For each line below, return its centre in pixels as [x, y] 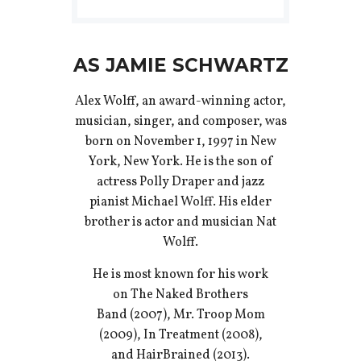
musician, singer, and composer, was [180, 122]
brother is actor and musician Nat [180, 223]
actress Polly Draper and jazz [180, 183]
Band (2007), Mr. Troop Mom [180, 315]
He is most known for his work [180, 275]
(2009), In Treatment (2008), [180, 336]
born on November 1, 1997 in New [180, 142]
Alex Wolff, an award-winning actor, [180, 102]
